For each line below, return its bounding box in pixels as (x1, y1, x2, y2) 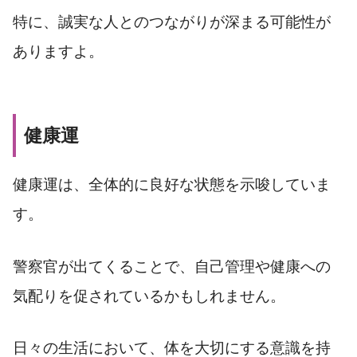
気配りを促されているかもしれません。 (13, 287, 285, 304)
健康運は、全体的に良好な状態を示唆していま (13, 175, 331, 193)
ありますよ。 (13, 42, 104, 60)
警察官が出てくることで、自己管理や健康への (13, 257, 331, 275)
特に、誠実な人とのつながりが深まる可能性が (13, 13, 331, 30)
